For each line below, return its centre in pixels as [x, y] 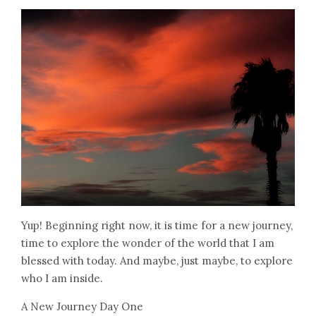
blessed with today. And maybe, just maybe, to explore [157, 261]
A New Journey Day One [82, 307]
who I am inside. [62, 279]
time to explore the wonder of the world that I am [148, 243]
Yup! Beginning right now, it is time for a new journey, [157, 226]
